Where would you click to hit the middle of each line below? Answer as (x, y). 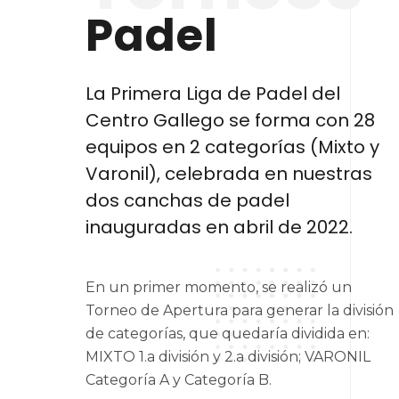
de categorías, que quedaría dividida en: (228, 334)
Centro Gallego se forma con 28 (230, 120)
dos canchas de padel (187, 200)
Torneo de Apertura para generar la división (240, 310)
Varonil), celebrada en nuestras (229, 174)
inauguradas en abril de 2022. (219, 227)
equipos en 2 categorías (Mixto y (232, 147)
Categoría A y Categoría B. (179, 380)
